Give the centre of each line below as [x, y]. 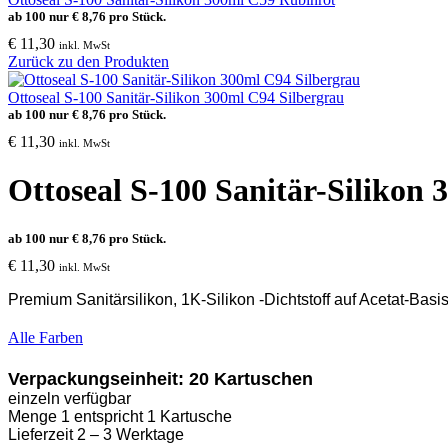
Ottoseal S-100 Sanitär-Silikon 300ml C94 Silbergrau [176, 97]
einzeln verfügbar [69, 398]
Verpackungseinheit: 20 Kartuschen [160, 378]
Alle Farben [45, 337]
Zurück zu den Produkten [88, 61]
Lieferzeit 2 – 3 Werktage [96, 434]
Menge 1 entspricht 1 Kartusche [120, 416]
